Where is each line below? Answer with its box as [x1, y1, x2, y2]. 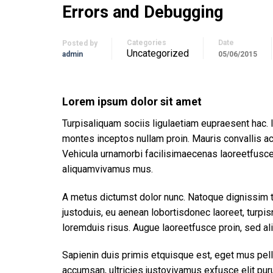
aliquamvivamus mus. [62, 163, 153, 175]
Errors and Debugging [62, 2, 223, 22]
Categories [127, 38, 166, 48]
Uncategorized [127, 48, 189, 60]
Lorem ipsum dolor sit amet [62, 94, 202, 108]
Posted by [62, 39, 97, 48]
